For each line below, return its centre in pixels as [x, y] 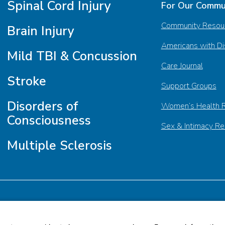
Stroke [27, 81]
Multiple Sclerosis [60, 146]
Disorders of [43, 106]
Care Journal [182, 66]
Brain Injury [41, 31]
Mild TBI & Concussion [72, 56]
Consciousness [49, 121]
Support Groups [189, 86]
